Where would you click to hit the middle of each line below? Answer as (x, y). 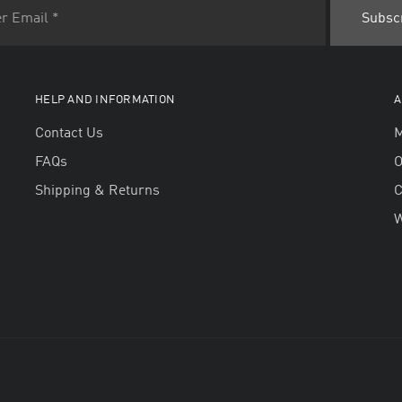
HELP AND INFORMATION (105, 100)
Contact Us (69, 133)
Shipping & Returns (97, 191)
